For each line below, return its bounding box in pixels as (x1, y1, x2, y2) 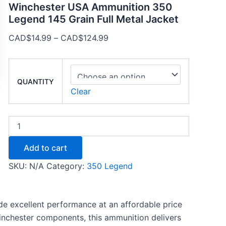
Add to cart (23, 143, 67, 153)
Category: (46, 161, 87, 172)
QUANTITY (17, 77, 54, 86)
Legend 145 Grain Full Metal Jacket (8, 13, 179, 26)
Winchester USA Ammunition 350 (8, 1, 172, 14)
